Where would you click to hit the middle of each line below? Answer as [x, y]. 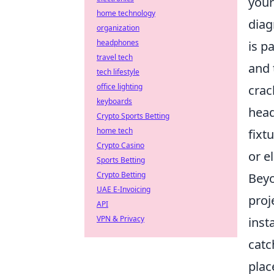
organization [118, 28]
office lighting [120, 87]
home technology [126, 13]
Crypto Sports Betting [133, 116]
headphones [118, 43]
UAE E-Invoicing [124, 189]
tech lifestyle [118, 72]
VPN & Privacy [120, 219]
